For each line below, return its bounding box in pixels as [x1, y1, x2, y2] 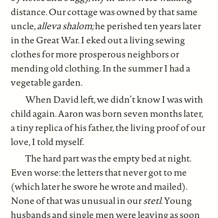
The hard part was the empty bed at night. [25, 152, 192, 165]
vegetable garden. [11, 76, 83, 89]
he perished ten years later [95, 19, 201, 33]
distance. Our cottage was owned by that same [11, 5, 198, 18]
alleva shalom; [37, 19, 95, 33]
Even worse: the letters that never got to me [11, 166, 187, 179]
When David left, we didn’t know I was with [25, 92, 203, 106]
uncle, [11, 19, 37, 33]
